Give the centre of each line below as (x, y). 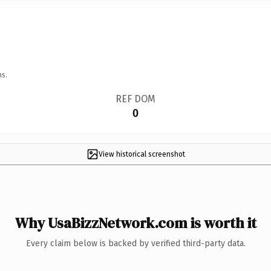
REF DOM (135, 99)
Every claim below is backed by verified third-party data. (135, 243)
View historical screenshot (142, 154)
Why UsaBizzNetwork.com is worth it (135, 223)
